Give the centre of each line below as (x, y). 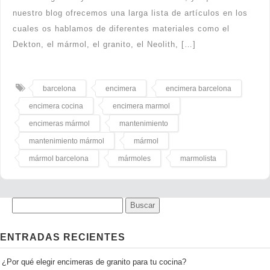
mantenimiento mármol (67, 141)
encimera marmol (141, 106)
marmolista (198, 159)
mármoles (134, 159)
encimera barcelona (199, 89)
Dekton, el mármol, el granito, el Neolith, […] (104, 45)
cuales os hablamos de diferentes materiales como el (121, 29)
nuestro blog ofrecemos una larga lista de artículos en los (130, 13)
